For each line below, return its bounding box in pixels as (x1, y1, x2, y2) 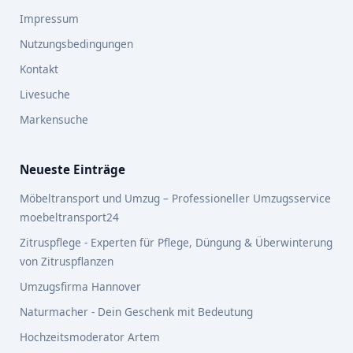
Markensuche (20, 112, 88, 127)
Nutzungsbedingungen (20, 36, 133, 51)
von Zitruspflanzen (20, 254, 113, 269)
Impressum (20, 11, 79, 26)
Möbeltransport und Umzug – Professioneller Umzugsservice (20, 191, 331, 206)
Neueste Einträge (20, 162, 125, 177)
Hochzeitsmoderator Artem (20, 329, 160, 344)
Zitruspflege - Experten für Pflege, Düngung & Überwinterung (20, 235, 333, 250)
